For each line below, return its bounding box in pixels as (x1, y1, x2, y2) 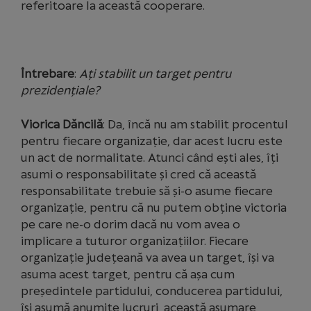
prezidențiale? (21, 83, 100, 97)
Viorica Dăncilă (21, 117, 103, 131)
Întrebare (21, 67, 74, 81)
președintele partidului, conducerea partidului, (21, 284, 283, 298)
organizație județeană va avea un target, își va (21, 251, 274, 264)
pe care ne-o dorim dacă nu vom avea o (21, 217, 240, 231)
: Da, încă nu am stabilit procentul (103, 117, 288, 131)
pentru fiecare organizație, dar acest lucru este (21, 134, 283, 148)
